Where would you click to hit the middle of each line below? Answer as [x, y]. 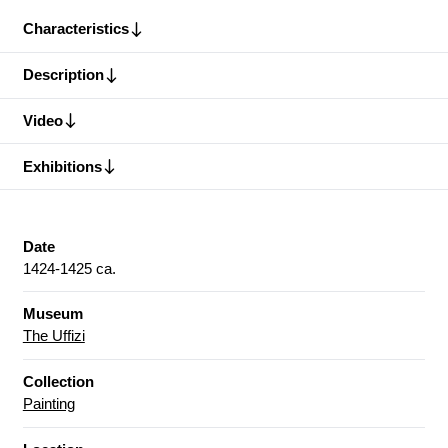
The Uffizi [53, 336]
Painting [48, 404]
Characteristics [75, 29]
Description [63, 75]
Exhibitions [62, 166]
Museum [52, 314]
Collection [58, 382]
